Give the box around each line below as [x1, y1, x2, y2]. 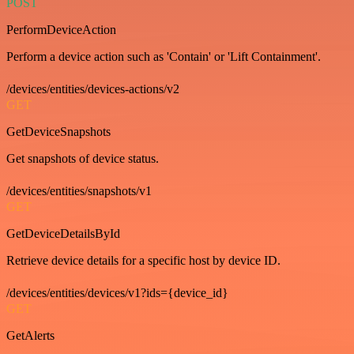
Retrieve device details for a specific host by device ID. [6, 253, 281, 267]
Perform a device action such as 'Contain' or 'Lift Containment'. [6, 49, 321, 63]
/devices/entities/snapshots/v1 [6, 183, 152, 198]
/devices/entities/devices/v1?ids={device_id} [6, 285, 228, 299]
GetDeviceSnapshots [6, 124, 111, 138]
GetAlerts [6, 328, 55, 342]
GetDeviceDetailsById [6, 226, 120, 240]
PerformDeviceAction [6, 22, 116, 36]
